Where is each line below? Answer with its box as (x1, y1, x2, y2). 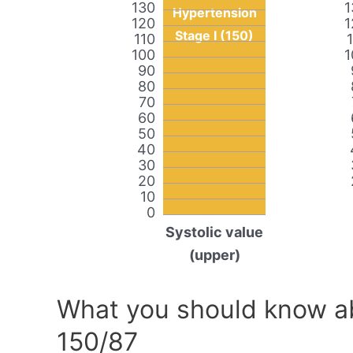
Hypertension (172, 5, 257, 21)
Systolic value (165, 224, 263, 241)
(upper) (188, 247, 240, 264)
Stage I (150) (175, 28, 254, 44)
